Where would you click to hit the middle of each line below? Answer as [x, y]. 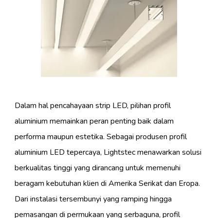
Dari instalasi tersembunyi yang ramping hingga [93, 199]
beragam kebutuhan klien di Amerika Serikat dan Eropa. [107, 184]
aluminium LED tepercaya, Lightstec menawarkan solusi [108, 153]
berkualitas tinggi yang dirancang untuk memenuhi [98, 168]
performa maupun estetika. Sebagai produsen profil [101, 137]
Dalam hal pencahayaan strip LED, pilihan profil [93, 106]
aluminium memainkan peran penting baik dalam [94, 121]
